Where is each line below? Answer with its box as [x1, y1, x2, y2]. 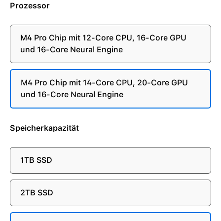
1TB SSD [20, 155, 52, 165]
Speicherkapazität [10, 123, 79, 133]
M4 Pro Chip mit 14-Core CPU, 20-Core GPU [21, 78, 188, 87]
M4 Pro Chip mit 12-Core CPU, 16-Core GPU [20, 33, 186, 42]
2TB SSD [20, 188, 53, 197]
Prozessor [10, 1, 50, 10]
